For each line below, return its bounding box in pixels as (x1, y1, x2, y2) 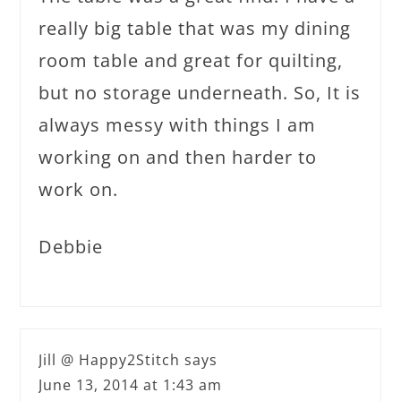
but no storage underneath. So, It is (38, 81, 362, 105)
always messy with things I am (38, 113, 317, 137)
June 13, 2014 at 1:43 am (38, 375, 223, 395)
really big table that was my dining (38, 16, 352, 40)
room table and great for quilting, (38, 48, 344, 73)
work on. (38, 177, 119, 201)
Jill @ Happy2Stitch (38, 350, 181, 370)
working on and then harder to (38, 145, 318, 169)
